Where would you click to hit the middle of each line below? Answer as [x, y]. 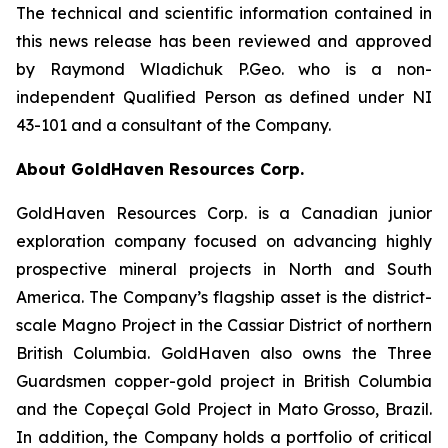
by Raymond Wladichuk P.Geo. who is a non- [224, 69]
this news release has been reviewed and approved [224, 41]
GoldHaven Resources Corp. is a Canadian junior [224, 213]
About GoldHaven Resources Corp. [160, 169]
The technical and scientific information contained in [224, 13]
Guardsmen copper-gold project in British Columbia [224, 381]
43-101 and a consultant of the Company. [173, 125]
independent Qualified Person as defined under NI [224, 97]
